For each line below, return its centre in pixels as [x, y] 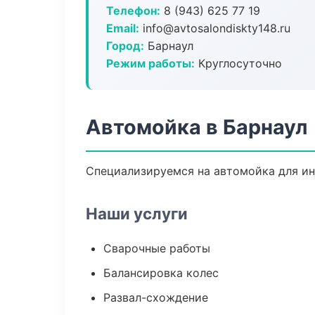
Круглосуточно [238, 63]
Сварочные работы [157, 248]
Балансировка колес [161, 273]
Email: [123, 28]
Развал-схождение [156, 297]
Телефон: [133, 11]
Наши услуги [137, 213]
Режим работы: [150, 63]
